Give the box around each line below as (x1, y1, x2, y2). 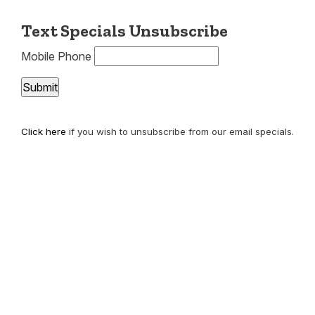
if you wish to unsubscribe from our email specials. (66, 126, 294, 137)
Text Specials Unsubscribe (21, 20, 228, 41)
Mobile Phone (21, 49, 91, 63)
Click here (21, 126, 66, 137)
